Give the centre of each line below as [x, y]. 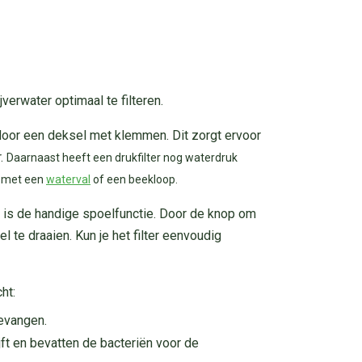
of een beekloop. [134, 179]
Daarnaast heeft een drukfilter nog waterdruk [122, 157]
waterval [68, 179]
